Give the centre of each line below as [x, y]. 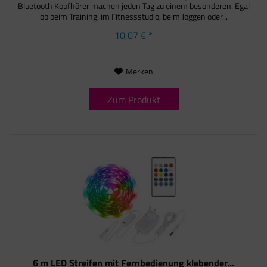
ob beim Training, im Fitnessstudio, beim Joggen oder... [133, 17]
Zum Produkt [133, 100]
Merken [139, 72]
